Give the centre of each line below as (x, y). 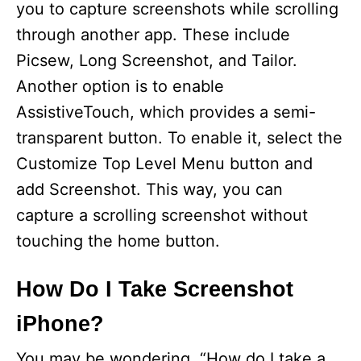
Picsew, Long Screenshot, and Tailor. (157, 61)
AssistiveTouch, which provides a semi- (166, 112)
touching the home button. (118, 241)
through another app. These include (153, 35)
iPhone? (60, 324)
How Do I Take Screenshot (155, 290)
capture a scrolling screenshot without (162, 216)
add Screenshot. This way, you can (149, 190)
